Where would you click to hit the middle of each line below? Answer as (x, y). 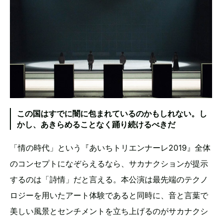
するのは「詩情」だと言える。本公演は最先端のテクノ (109, 180)
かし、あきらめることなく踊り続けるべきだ (96, 125)
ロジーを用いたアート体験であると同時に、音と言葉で (109, 195)
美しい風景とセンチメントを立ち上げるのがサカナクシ (109, 211)
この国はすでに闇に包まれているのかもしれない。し (112, 114)
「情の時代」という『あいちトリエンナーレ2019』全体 (110, 148)
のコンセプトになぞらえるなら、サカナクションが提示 (109, 164)
